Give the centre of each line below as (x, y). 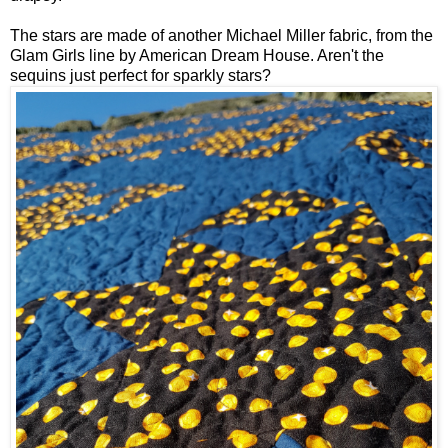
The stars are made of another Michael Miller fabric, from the (221, 36)
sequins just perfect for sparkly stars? (140, 76)
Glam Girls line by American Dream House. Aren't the (197, 56)
